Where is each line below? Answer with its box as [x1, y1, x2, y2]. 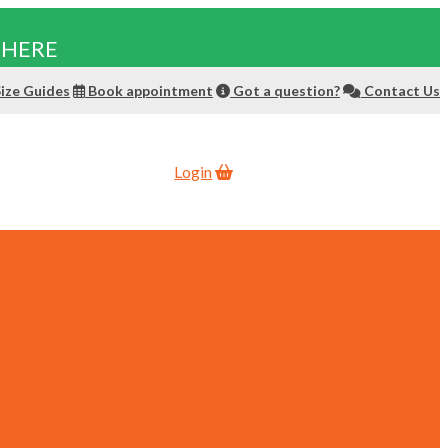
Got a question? [230, 82, 340, 99]
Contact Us [361, 82, 440, 99]
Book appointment [85, 82, 213, 99]
